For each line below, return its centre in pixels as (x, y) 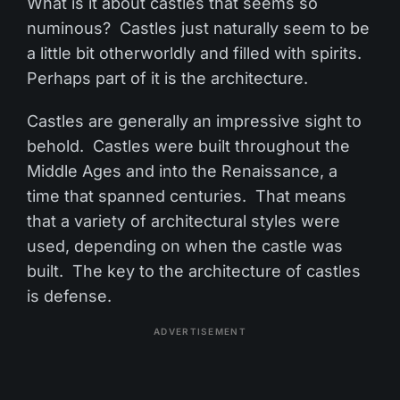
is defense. (69, 296)
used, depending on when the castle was (185, 246)
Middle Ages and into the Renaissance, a (182, 171)
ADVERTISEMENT (200, 332)
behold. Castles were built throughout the (188, 146)
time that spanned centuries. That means (187, 196)
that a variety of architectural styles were (183, 221)
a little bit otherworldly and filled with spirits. (196, 54)
